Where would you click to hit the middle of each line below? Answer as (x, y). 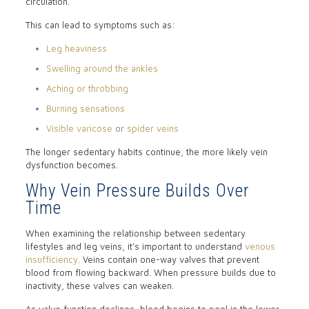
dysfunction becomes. (71, 165)
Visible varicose (79, 129)
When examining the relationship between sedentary (135, 233)
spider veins (152, 129)
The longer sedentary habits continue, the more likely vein (146, 152)
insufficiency (51, 260)
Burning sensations (85, 109)
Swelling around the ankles (102, 69)
